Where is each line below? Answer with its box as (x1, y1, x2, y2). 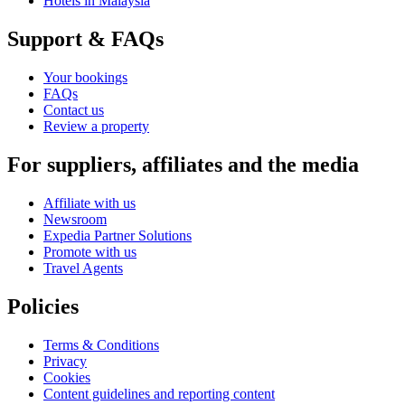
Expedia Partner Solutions (43, 227, 192, 243)
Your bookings (43, 70, 127, 86)
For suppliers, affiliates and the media (7, 153, 359, 177)
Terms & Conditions (43, 336, 159, 353)
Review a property (43, 118, 149, 135)
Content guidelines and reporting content (43, 385, 275, 401)
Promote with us (43, 243, 137, 259)
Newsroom (43, 211, 107, 227)
